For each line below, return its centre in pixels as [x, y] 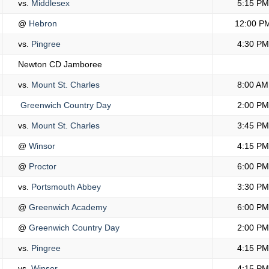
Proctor [41, 166]
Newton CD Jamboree [60, 64]
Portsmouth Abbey [65, 187]
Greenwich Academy [67, 207]
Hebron [42, 23]
